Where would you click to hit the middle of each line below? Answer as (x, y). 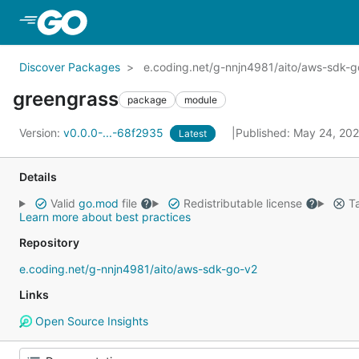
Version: (41, 133)
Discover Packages (70, 67)
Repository (49, 242)
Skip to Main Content (155, 22)
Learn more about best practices (105, 217)
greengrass (66, 99)
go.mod (98, 203)
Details (38, 177)
